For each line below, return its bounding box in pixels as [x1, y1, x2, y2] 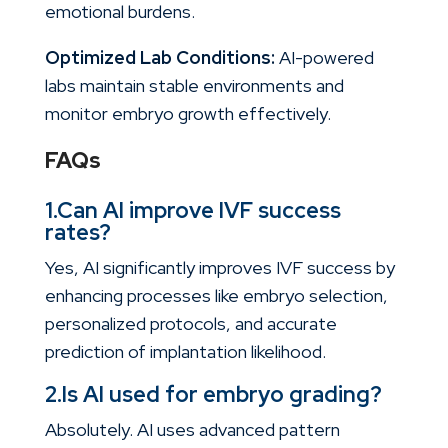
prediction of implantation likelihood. [44, 340, 326, 364]
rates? [44, 218, 111, 248]
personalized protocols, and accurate [44, 312, 337, 336]
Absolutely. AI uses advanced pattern [44, 418, 340, 442]
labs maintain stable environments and [44, 74, 344, 98]
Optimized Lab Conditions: [44, 46, 275, 70]
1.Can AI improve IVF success [44, 196, 341, 226]
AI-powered [274, 46, 374, 70]
